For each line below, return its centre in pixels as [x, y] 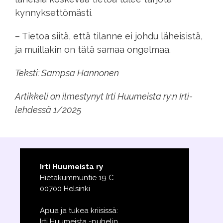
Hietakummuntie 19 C [77, 177]
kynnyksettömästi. [55, 12]
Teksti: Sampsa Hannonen [68, 73]
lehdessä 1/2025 [48, 110]
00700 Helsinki [65, 188]
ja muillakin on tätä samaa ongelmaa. [93, 49]
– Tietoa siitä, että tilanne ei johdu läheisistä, [109, 36]
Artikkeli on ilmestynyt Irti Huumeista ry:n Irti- [104, 96]
